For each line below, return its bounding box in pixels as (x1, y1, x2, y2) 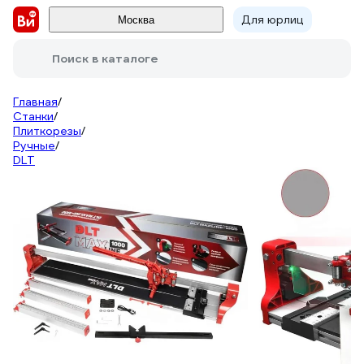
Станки (13, 109, 54, 123)
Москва (118, 13, 154, 26)
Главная (13, 94, 58, 109)
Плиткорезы (13, 123, 81, 138)
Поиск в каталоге (52, 51, 158, 66)
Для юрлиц (241, 12, 304, 27)
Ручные (13, 138, 55, 153)
